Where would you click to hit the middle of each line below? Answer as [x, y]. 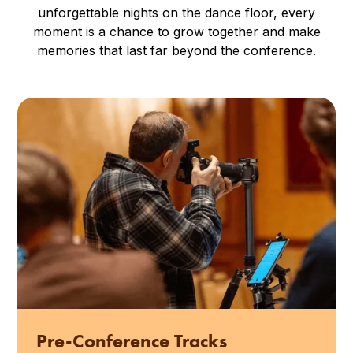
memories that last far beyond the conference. [176, 50]
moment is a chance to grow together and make [176, 31]
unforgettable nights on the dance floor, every [176, 12]
